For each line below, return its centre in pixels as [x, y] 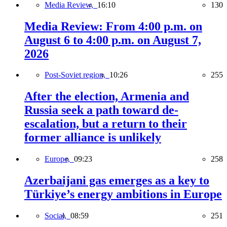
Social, [58, 216]
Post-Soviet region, [77, 75]
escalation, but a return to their [106, 124]
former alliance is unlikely [93, 138]
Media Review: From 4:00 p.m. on [113, 26]
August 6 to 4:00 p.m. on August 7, [113, 40]
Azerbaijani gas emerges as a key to [117, 181]
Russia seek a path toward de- [101, 110]
